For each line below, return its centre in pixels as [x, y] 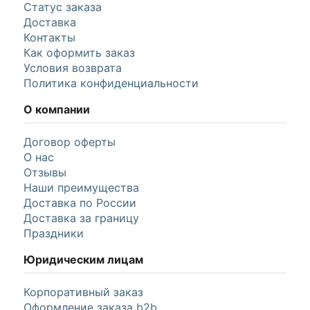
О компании [57, 109]
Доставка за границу [81, 218]
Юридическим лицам [83, 259]
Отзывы [45, 172]
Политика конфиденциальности [111, 83]
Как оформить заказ [79, 52]
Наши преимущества [81, 187]
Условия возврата [73, 67]
